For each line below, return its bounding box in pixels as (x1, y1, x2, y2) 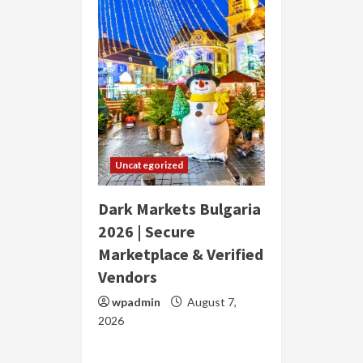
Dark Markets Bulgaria (98, 199, 261, 220)
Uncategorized (115, 159, 184, 172)
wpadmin (112, 295, 160, 310)
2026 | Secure (98, 221, 195, 242)
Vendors (98, 267, 157, 288)
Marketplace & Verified (98, 244, 263, 265)
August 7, (185, 295, 237, 310)
